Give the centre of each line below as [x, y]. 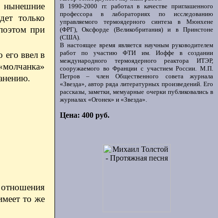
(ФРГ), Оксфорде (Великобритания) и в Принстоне [136, 29]
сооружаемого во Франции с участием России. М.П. [136, 68]
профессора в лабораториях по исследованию [136, 14]
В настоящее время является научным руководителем [136, 45]
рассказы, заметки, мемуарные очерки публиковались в [136, 92]
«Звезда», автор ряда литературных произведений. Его [136, 84]
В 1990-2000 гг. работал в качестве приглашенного [136, 6]
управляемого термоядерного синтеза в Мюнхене [136, 22]
